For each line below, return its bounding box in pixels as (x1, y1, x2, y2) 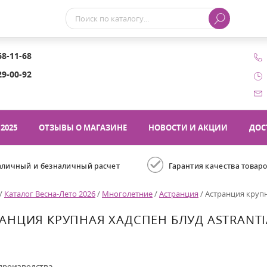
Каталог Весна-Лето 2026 (4, 188, 95, 199)
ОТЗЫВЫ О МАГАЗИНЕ (38, 122, 127, 133)
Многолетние (102, 188, 153, 199)
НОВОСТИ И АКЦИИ (148, 122, 228, 133)
